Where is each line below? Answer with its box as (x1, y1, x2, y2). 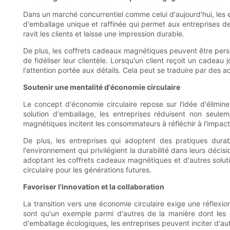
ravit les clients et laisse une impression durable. (23, 29, 184, 38)
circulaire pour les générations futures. (23, 165, 151, 174)
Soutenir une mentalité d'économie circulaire (23, 82, 180, 91)
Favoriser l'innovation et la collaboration (23, 182, 164, 191)
